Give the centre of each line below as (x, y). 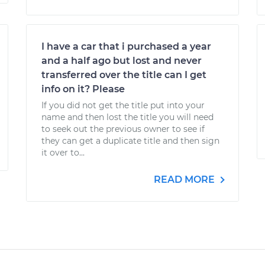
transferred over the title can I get (124, 75)
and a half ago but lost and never (122, 61)
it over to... (63, 153)
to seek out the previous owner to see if (123, 129)
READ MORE (185, 180)
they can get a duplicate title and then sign (130, 141)
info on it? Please (83, 89)
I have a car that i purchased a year (126, 46)
